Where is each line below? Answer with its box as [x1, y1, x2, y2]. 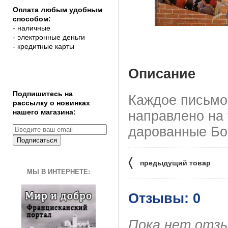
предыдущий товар [140, 158, 211, 167]
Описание [128, 66, 195, 81]
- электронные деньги [13, 33, 85, 41]
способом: [13, 15, 51, 23]
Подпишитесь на [13, 90, 73, 98]
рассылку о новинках [13, 99, 90, 107]
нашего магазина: [13, 108, 76, 116]
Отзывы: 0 [128, 190, 201, 206]
